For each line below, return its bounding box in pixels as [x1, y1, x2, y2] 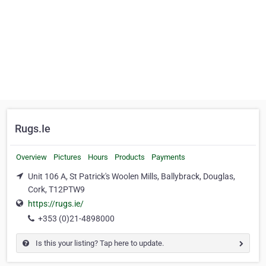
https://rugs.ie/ [28, 199, 84, 209]
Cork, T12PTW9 [28, 185, 85, 194]
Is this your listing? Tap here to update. [34, 239, 164, 248]
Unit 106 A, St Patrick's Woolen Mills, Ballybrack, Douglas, [28, 172, 235, 181]
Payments [151, 153, 185, 161]
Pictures [53, 153, 81, 161]
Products [115, 153, 145, 161]
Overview [16, 153, 47, 161]
